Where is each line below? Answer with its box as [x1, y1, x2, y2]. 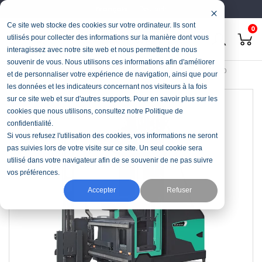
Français [95, 4, 127, 14]
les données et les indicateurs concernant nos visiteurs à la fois [7, 82, 207, 91]
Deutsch [139, 4, 167, 14]
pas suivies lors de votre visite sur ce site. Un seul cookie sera [7, 144, 202, 152]
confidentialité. [7, 119, 53, 127]
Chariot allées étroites [92, 66, 166, 76]
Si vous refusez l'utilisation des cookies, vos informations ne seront [7, 132, 218, 140]
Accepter [88, 186, 116, 195]
